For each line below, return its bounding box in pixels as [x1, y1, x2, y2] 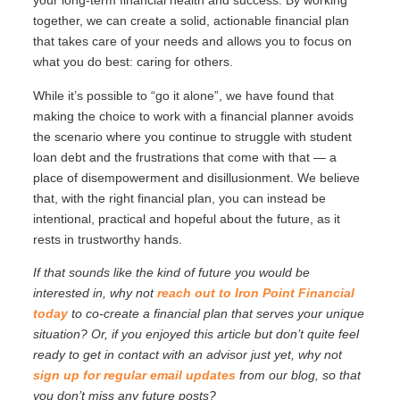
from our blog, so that [235, 368, 361, 383]
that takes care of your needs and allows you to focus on [32, 34, 352, 49]
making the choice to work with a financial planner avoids [32, 108, 354, 123]
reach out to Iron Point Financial [156, 286, 354, 301]
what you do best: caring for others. [32, 54, 233, 70]
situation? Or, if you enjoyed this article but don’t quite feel [32, 327, 359, 342]
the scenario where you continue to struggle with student [32, 129, 352, 144]
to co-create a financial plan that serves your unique [67, 306, 364, 321]
